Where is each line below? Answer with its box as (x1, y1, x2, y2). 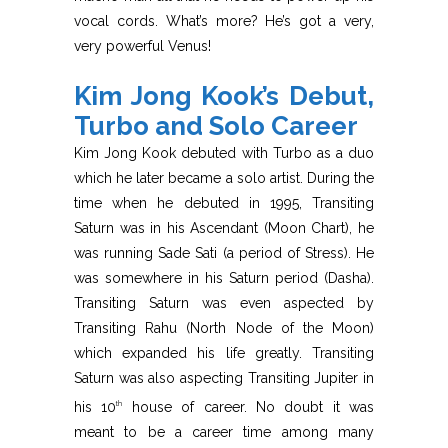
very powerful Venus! (74, 38, 211, 55)
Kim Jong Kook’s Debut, (74, 81, 374, 112)
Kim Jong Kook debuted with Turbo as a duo (74, 145, 374, 162)
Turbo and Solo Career (74, 111, 358, 142)
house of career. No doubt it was (122, 399, 374, 415)
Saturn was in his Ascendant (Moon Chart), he (74, 220, 374, 237)
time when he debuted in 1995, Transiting (74, 195, 374, 212)
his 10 (74, 399, 117, 415)
